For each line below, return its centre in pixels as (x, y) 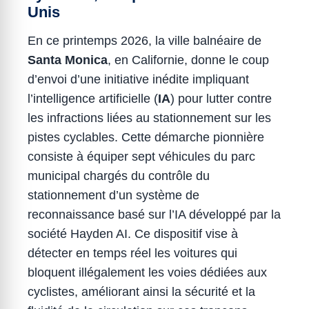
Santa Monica (68, 60)
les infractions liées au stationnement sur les (149, 118)
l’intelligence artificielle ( (93, 99)
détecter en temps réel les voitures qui (132, 253)
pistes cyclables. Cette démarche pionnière (146, 138)
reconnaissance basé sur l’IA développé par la (154, 215)
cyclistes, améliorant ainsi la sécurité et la (141, 292)
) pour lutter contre (221, 99)
